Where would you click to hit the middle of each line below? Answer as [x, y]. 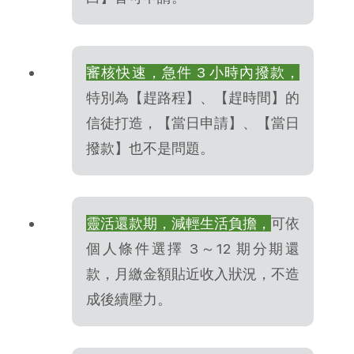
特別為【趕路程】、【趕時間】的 [193, 97]
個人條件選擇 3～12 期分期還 [193, 248]
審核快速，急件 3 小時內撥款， [193, 72]
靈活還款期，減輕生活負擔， [179, 223]
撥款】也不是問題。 [150, 148]
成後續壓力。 [129, 299]
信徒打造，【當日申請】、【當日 [193, 122]
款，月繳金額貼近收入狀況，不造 [193, 273]
